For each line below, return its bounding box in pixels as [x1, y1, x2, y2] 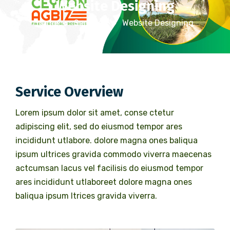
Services [74, 18, 107, 28]
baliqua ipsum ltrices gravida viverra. [15, 191, 157, 201]
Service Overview [15, 84, 123, 100]
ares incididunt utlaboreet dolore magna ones [15, 177, 192, 187]
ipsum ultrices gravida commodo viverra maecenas [15, 149, 212, 159]
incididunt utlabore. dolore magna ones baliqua [15, 136, 198, 145]
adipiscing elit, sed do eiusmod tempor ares [15, 122, 182, 131]
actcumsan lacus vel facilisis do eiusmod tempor [15, 163, 203, 173]
